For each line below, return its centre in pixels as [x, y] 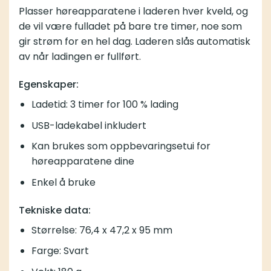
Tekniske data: [55, 210]
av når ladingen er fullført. [80, 57]
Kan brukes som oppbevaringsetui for [121, 146]
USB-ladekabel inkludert [89, 125]
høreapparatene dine [83, 162]
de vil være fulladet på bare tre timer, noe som [130, 27]
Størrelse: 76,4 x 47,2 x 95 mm [102, 230]
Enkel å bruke [63, 183]
